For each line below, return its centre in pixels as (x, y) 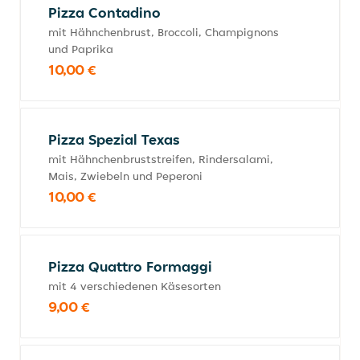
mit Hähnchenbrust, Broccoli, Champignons (164, 32)
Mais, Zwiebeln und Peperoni (125, 176)
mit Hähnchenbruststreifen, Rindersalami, (161, 159)
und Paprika (81, 49)
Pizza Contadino (104, 12)
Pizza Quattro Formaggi (130, 266)
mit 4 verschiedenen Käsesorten (135, 286)
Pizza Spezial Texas (114, 139)
